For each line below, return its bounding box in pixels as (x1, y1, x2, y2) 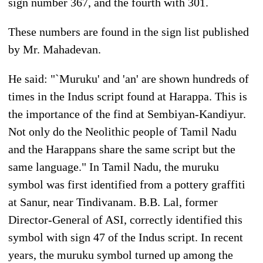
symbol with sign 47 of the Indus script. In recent (8, 230, 243, 244)
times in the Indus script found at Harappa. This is (8, 89, 247, 103)
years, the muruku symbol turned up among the (8, 248, 233, 261)
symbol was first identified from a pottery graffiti (8, 177, 245, 191)
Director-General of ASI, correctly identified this (8, 213, 242, 226)
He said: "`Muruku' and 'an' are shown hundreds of (8, 72, 249, 85)
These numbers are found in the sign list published (8, 25, 249, 38)
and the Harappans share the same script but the (8, 142, 235, 156)
